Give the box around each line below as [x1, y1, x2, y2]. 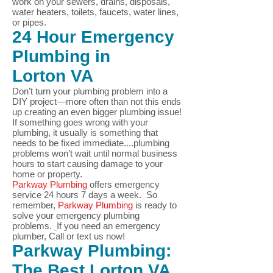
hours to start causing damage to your [12, 158, 163, 169]
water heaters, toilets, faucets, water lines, [12, 7, 179, 17]
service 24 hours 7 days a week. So [12, 190, 157, 200]
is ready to [133, 200, 177, 210]
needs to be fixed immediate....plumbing [12, 138, 169, 148]
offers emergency [87, 179, 160, 190]
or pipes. [12, 17, 46, 27]
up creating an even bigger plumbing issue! [12, 107, 182, 117]
